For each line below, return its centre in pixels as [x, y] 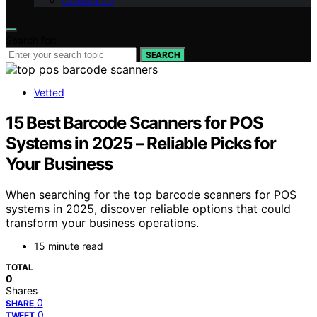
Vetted [49, 92]
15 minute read [69, 246]
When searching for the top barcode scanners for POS [151, 195]
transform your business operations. [102, 223]
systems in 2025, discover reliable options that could [148, 209]
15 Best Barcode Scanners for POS [134, 122]
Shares [22, 291]
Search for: [31, 40]
